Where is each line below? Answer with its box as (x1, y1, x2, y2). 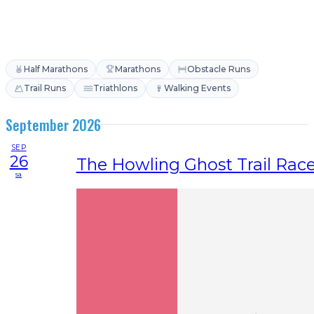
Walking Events (163, 82, 231, 93)
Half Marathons (24, 63, 88, 74)
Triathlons (93, 82, 137, 93)
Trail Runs (24, 82, 67, 93)
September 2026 (6, 114, 101, 135)
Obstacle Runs (186, 63, 250, 74)
